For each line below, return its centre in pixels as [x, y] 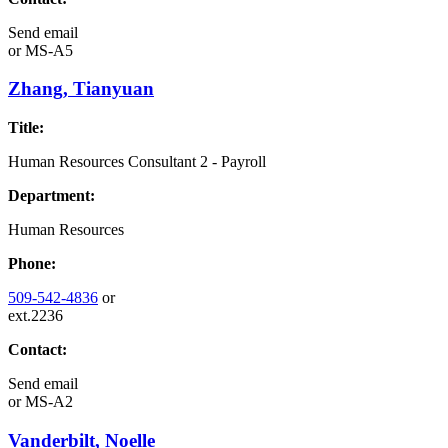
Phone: [32, 264]
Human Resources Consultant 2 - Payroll [137, 162]
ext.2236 [35, 316]
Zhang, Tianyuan [81, 89]
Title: [26, 128]
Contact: [37, 350]
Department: [51, 196]
